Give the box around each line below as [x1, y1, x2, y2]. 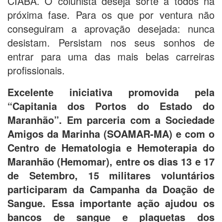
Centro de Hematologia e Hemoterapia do [7, 140, 215, 155]
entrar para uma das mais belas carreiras [7, 49, 215, 63]
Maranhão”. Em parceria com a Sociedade [7, 112, 215, 127]
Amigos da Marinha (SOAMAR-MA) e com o [7, 126, 215, 141]
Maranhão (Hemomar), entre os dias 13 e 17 [7, 154, 215, 168]
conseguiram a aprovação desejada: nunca [7, 21, 215, 36]
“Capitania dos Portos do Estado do [7, 98, 215, 113]
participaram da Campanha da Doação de [7, 181, 215, 196]
